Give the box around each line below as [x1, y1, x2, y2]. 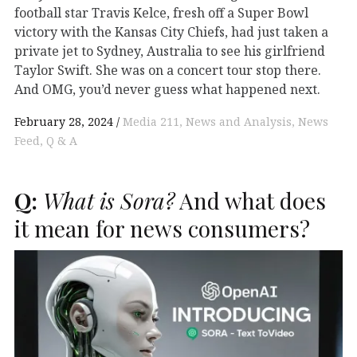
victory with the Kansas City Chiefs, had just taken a [14, 22, 328, 41]
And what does [175, 185, 326, 215]
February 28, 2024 [14, 113, 113, 129]
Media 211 [123, 113, 179, 129]
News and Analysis [186, 113, 292, 129]
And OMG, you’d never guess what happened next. [14, 80, 320, 98]
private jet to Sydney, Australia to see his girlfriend [14, 41, 325, 60]
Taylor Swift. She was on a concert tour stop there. [14, 61, 321, 79]
